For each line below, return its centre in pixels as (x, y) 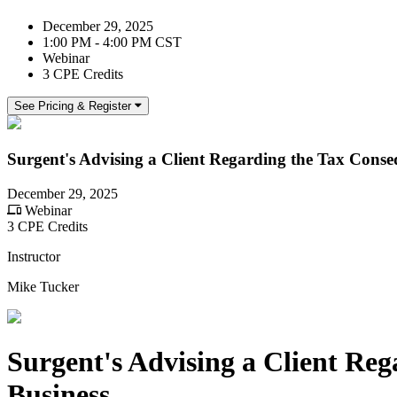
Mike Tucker (43, 286)
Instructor (34, 256)
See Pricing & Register (73, 106)
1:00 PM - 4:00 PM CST (112, 43)
